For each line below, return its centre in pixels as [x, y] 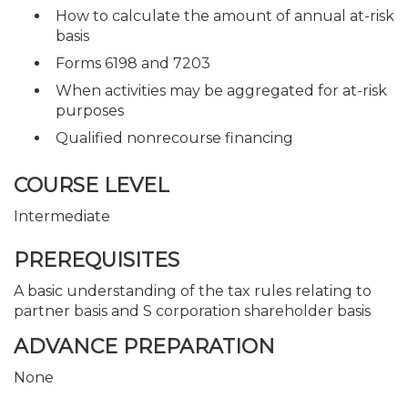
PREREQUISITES [97, 260]
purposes [90, 110]
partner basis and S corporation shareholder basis [192, 311]
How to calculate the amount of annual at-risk [225, 15]
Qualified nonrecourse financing [174, 138]
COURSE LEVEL [91, 185]
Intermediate [62, 216]
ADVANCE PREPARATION [144, 347]
